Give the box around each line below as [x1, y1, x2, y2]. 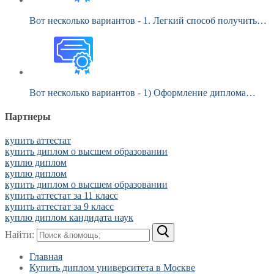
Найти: [5, 229, 34, 240]
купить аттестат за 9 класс [5, 201, 114, 212]
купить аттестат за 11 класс [5, 190, 118, 201]
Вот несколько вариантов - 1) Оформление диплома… [29, 87, 256, 98]
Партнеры [5, 111, 51, 122]
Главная [29, 251, 62, 262]
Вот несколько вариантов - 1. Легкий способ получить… [29, 15, 267, 26]
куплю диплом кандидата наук [5, 212, 133, 223]
